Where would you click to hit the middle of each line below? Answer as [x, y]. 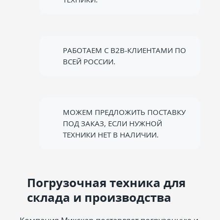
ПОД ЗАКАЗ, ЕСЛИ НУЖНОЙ [112, 123]
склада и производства [99, 197]
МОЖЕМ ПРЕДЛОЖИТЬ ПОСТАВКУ [124, 112]
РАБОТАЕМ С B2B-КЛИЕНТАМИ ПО [124, 50]
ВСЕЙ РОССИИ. [89, 61]
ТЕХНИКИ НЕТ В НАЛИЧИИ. [111, 135]
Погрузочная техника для [106, 182]
